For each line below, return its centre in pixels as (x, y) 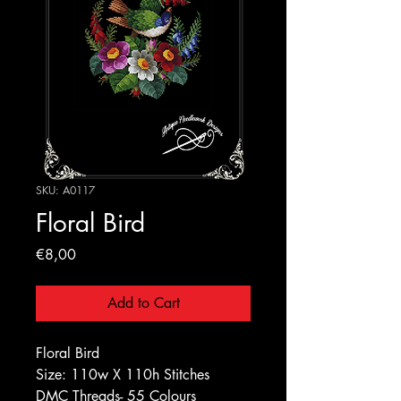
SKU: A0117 (65, 190)
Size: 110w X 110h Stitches (123, 374)
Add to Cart (143, 303)
